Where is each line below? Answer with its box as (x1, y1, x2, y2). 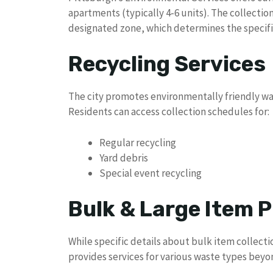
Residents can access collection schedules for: (68, 105, 269, 119)
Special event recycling (99, 166, 202, 180)
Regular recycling (99, 135, 176, 149)
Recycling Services (68, 51, 266, 77)
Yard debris (99, 151, 148, 165)
